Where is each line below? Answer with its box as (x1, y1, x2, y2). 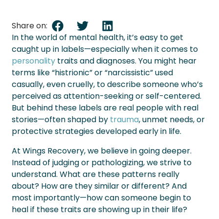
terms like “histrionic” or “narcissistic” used (12, 67, 173, 78)
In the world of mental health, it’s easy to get (12, 32, 183, 43)
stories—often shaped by (12, 114, 110, 125)
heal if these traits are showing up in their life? (12, 204, 187, 215)
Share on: (12, 20, 47, 31)
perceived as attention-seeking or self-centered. (12, 90, 201, 102)
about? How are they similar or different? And (12, 180, 187, 192)
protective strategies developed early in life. (12, 126, 181, 137)
